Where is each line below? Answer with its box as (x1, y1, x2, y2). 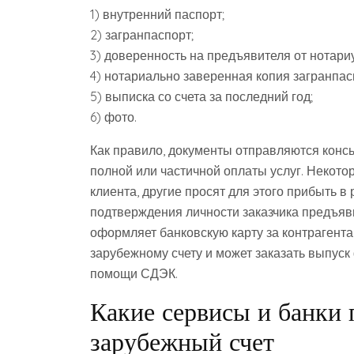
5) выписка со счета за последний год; (90, 88, 313, 104)
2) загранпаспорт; (90, 27, 194, 43)
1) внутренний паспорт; (90, 6, 224, 22)
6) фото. (90, 109, 137, 125)
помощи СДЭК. (90, 265, 178, 281)
